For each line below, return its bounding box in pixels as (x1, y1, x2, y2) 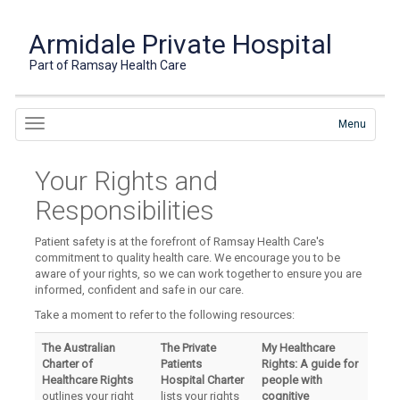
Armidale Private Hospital (29, 29, 333, 60)
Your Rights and (35, 165, 219, 196)
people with (262, 373, 323, 387)
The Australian (42, 341, 116, 354)
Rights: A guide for (262, 357, 359, 371)
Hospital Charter (161, 373, 245, 387)
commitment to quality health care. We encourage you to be (35, 251, 341, 264)
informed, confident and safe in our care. (35, 283, 245, 296)
